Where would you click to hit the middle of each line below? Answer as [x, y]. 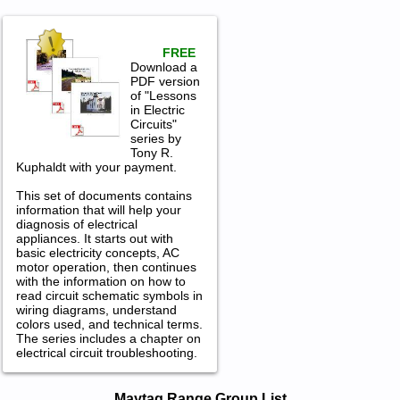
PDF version [166, 82]
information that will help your [98, 210]
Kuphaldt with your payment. [96, 167]
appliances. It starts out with [94, 239]
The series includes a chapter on [108, 339]
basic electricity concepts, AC [97, 253]
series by [156, 139]
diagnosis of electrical [76, 225]
